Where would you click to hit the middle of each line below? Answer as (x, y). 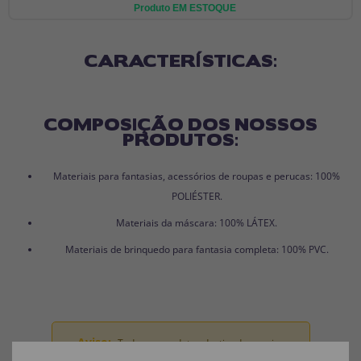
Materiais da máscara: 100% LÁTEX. (197, 222)
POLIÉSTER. (197, 196)
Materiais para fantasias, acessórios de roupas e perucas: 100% (197, 176)
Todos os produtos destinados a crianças (208, 342)
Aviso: (93, 342)
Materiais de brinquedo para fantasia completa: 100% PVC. (197, 249)
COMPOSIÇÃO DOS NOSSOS (180, 123)
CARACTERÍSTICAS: (180, 59)
